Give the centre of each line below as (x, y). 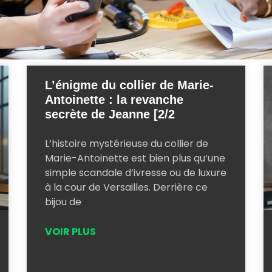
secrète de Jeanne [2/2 (110, 114)
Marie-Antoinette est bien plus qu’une (135, 158)
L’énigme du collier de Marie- (129, 85)
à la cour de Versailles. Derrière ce (126, 187)
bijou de (63, 202)
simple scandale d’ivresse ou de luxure (136, 173)
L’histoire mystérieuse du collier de (127, 144)
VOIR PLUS (70, 232)
